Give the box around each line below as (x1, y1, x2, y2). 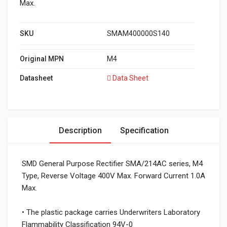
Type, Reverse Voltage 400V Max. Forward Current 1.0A (22, 171, 205, 180)
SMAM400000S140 (107, 29, 170, 37)
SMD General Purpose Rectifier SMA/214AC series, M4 (22, 159, 203, 168)
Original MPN (20, 55, 64, 63)
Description (58, 126, 102, 135)
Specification (120, 126, 169, 135)
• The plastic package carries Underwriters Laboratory (22, 208, 200, 217)
